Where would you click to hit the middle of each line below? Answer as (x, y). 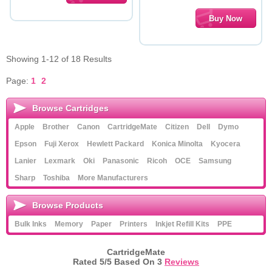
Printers (134, 224)
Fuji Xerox (62, 144)
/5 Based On (131, 262)
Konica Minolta (177, 144)
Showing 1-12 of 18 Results (59, 59)
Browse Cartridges (70, 108)
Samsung (215, 161)
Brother (56, 127)
